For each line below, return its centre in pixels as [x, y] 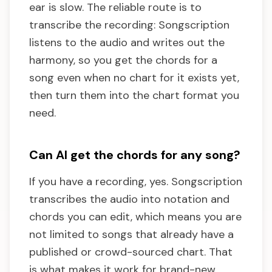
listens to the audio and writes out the [127, 43]
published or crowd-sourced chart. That [131, 252]
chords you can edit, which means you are [135, 217]
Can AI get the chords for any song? [135, 155]
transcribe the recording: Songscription [129, 25]
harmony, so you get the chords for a [123, 60]
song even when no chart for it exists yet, [134, 78]
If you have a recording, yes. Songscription [136, 182]
